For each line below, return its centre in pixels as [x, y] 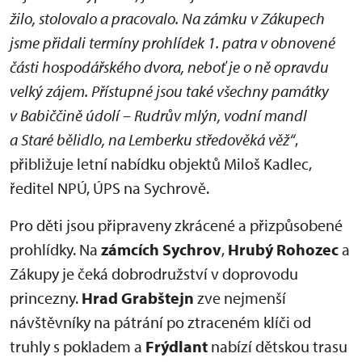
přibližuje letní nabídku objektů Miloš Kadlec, [161, 164]
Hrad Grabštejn [139, 298]
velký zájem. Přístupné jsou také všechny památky [169, 91]
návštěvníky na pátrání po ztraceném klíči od [160, 322]
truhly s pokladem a [78, 346]
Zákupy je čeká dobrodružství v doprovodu [154, 274]
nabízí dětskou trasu [279, 346]
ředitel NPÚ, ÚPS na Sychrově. [109, 188]
